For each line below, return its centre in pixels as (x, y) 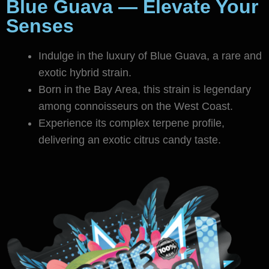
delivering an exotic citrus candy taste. (130, 140)
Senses (40, 26)
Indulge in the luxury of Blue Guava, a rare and (150, 56)
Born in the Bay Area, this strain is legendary (145, 90)
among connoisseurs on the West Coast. (136, 107)
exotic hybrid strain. (85, 73)
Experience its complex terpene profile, (131, 123)
